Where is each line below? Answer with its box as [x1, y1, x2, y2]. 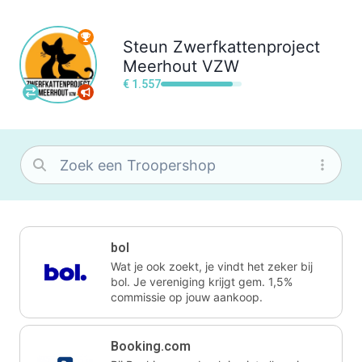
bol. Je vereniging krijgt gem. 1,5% [111, 275, 293, 288]
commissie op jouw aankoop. [111, 290, 263, 304]
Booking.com [111, 339, 191, 354]
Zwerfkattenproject [173, 36, 320, 57]
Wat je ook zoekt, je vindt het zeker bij [111, 259, 313, 273]
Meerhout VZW [123, 56, 239, 76]
